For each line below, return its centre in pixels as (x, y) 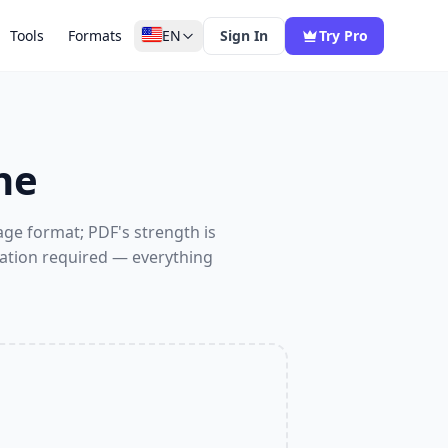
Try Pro (343, 35)
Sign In (244, 35)
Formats (95, 35)
